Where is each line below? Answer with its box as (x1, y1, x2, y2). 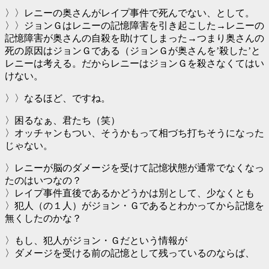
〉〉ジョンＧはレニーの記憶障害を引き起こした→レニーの (5, 20, 264, 31)
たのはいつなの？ (5, 175, 82, 186)
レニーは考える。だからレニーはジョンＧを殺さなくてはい (5, 58, 264, 69)
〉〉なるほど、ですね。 (5, 93, 110, 104)
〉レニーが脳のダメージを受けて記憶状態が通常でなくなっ (5, 163, 264, 174)
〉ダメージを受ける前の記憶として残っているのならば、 (5, 248, 255, 259)
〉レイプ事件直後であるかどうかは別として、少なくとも (5, 188, 255, 199)
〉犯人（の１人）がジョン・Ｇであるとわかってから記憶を (5, 201, 264, 211)
